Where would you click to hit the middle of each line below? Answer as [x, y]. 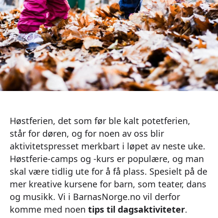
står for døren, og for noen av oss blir [87, 133]
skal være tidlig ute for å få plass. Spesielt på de [109, 171]
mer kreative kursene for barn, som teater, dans [108, 184]
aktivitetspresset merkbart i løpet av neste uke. [108, 146]
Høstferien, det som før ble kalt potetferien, [100, 120]
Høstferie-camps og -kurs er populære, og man [107, 158]
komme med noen [49, 209]
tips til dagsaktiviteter [136, 209]
